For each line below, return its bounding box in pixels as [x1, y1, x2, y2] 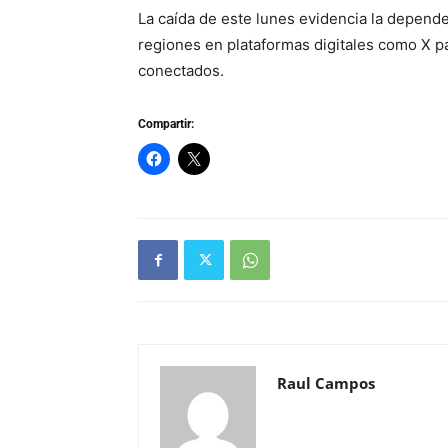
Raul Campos [277, 373, 375, 393]
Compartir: [138, 117, 194, 131]
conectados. [138, 61, 224, 80]
